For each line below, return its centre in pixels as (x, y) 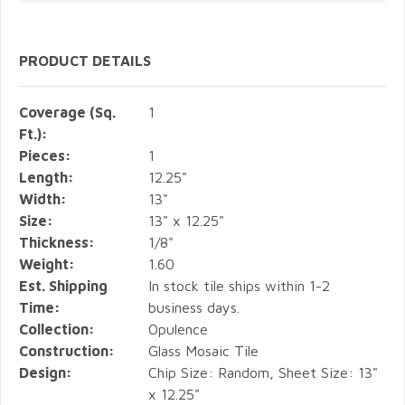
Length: (47, 177)
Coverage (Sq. (67, 112)
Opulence (179, 329)
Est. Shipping (63, 285)
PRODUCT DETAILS (85, 60)
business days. (194, 307)
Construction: (67, 350)
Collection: (57, 329)
